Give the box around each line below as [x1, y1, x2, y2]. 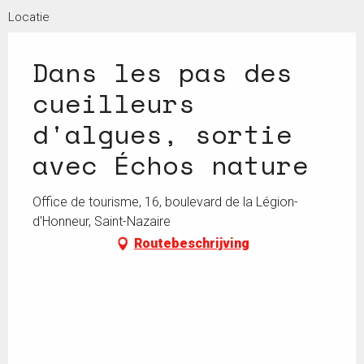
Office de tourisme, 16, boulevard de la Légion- [32, 193, 298, 210]
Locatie [8, 9, 50, 24]
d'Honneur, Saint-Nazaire [32, 213, 171, 229]
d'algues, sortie [32, 114, 292, 154]
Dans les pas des [32, 52, 292, 92]
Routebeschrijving [134, 235, 249, 251]
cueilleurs [32, 83, 195, 123]
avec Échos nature [32, 145, 309, 184]
